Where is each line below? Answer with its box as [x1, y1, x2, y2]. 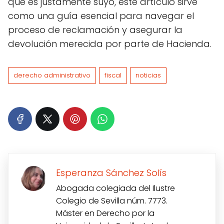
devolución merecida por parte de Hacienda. [8, 37, 211, 50]
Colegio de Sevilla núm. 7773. [56, 194, 167, 206]
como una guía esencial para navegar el [8, 9, 194, 22]
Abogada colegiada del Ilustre [56, 182, 175, 194]
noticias [135, 70, 161, 80]
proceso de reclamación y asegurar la [8, 23, 182, 36]
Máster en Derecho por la [56, 207, 154, 219]
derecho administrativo [13, 70, 90, 80]
